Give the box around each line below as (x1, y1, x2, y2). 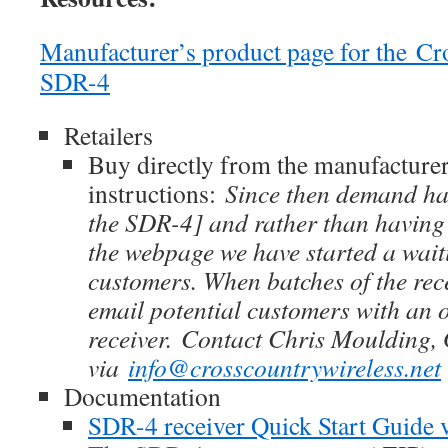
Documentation (64, 379, 221, 413)
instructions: (88, 176, 225, 210)
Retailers (64, 118, 153, 152)
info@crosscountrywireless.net (128, 350, 441, 384)
